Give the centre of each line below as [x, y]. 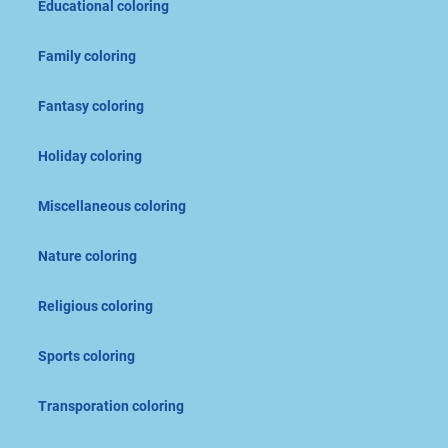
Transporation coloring [111, 406]
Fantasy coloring [91, 106]
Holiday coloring [90, 156]
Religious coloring [95, 306]
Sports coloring [86, 356]
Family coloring [87, 56]
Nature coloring [87, 256]
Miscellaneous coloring [112, 206]
